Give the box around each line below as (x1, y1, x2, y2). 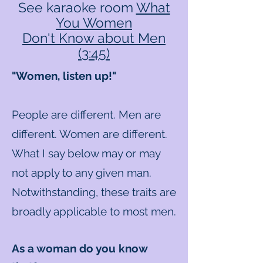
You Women (56, 15, 132, 31)
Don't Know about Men (22, 30, 166, 46)
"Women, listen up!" (12, 69, 116, 82)
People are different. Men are (12, 108, 161, 121)
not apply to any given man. (12, 166, 151, 179)
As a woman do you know (12, 242, 147, 255)
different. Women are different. (12, 127, 167, 140)
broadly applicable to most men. (12, 205, 176, 218)
